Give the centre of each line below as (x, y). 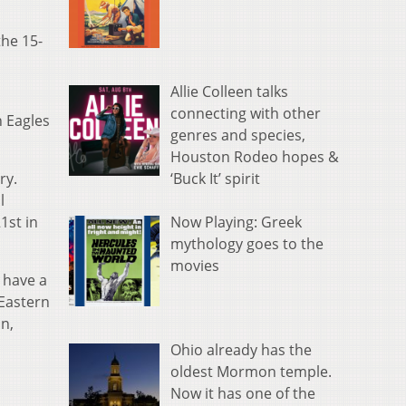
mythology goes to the (247, 244)
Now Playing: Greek (236, 222)
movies (195, 266)
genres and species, (238, 135)
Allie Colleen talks (229, 92)
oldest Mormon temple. (251, 371)
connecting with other (246, 114)
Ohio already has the (241, 349)
